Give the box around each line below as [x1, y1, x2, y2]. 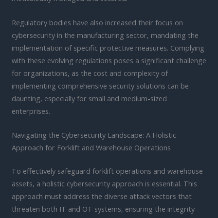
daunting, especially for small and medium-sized [12, 93, 167, 103]
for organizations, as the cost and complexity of [12, 68, 168, 78]
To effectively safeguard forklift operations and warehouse [12, 165, 203, 176]
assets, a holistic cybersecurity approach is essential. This [12, 178, 197, 188]
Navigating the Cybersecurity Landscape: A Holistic [12, 130, 176, 140]
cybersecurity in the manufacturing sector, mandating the [12, 30, 199, 40]
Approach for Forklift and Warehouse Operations [12, 143, 171, 152]
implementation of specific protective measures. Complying [12, 42, 204, 53]
